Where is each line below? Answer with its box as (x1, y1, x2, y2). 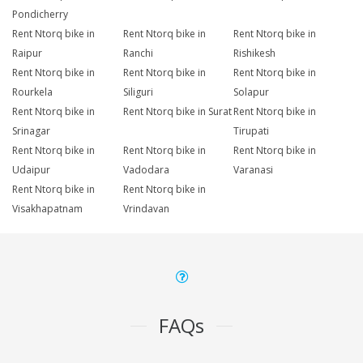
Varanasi (233, 163, 274, 177)
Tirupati (233, 124, 270, 139)
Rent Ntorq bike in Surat (122, 105, 232, 119)
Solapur (233, 85, 270, 100)
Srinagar (12, 124, 50, 139)
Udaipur (12, 163, 50, 177)
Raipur (12, 46, 42, 61)
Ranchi (122, 46, 153, 61)
